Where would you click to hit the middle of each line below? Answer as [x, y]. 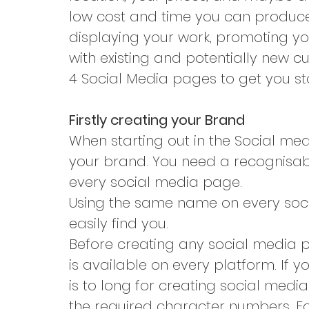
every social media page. [156, 182]
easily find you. [119, 224]
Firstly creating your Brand [157, 120]
